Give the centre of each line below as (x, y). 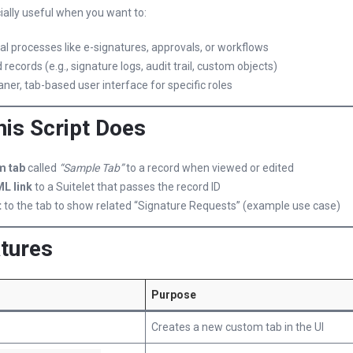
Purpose (174, 295)
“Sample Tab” (91, 168)
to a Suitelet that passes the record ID (126, 187)
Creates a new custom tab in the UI (238, 327)
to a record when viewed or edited (209, 168)
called (42, 168)
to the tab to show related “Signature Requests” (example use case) (171, 206)
